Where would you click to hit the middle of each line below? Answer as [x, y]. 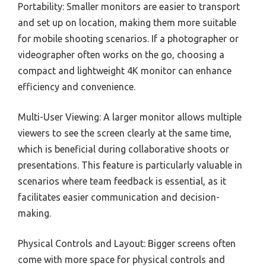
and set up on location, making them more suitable [127, 23]
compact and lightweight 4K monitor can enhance [125, 71]
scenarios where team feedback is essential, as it [122, 181]
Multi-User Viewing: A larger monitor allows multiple [130, 117]
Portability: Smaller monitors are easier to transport [129, 7]
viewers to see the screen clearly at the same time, [125, 133]
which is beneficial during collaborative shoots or [123, 149]
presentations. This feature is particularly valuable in [130, 165]
